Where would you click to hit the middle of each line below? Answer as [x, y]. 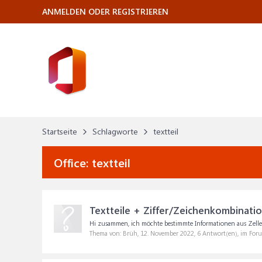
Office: [73, 162]
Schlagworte [115, 131]
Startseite [60, 131]
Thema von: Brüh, [115, 233]
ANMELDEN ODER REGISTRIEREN [105, 11]
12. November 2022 [167, 233]
